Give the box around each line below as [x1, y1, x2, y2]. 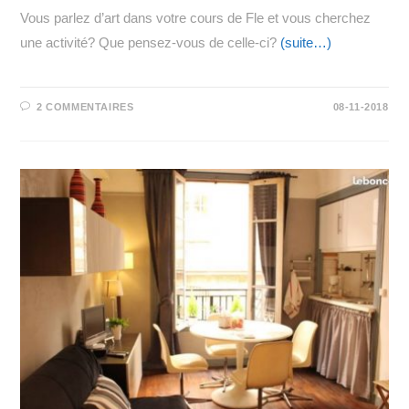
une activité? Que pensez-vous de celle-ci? [20, 35, 281, 51]
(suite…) [280, 35, 332, 51]
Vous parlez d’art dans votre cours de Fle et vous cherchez [20, 10, 372, 26]
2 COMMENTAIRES [37, 101, 134, 113]
